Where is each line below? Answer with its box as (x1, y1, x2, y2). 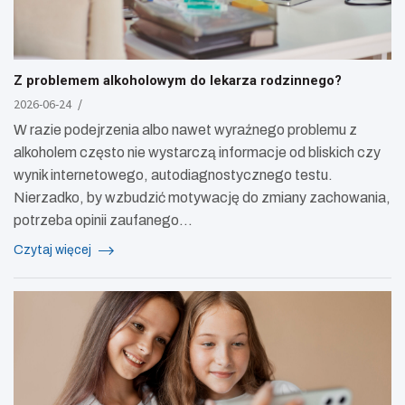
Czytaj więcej (14, 242, 94, 257)
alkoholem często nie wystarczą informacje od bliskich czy (14, 144, 381, 160)
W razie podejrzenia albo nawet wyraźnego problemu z (14, 121, 357, 137)
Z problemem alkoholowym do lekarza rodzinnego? (14, 71, 342, 89)
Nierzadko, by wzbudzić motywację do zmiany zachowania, (14, 189, 391, 205)
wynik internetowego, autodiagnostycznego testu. (14, 166, 333, 183)
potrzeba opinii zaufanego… (14, 212, 193, 228)
